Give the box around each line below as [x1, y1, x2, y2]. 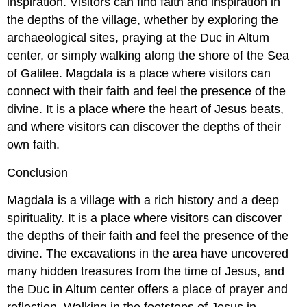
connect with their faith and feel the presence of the [7, 84, 286, 99]
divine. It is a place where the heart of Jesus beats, [7, 102, 284, 116]
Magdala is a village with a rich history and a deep [7, 193, 279, 208]
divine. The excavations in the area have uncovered [7, 247, 288, 261]
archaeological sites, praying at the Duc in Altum [7, 31, 269, 45]
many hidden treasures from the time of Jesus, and [7, 265, 284, 279]
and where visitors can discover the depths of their [7, 120, 281, 134]
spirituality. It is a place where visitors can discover [7, 211, 282, 225]
